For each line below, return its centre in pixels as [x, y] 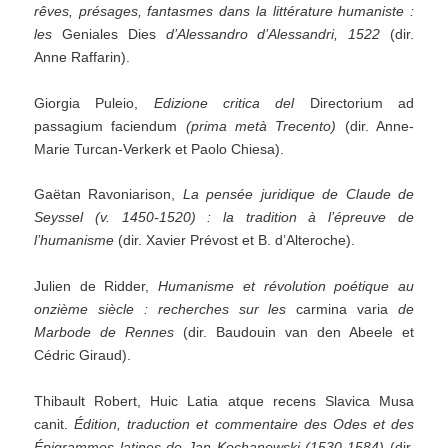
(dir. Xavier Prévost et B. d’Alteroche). [235, 240]
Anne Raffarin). [82, 56]
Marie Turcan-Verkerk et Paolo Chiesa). [159, 148]
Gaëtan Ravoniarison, [108, 194]
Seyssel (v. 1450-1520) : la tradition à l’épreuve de [224, 217]
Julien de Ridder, [96, 286]
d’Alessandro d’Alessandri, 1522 [273, 33]
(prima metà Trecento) [261, 125]
